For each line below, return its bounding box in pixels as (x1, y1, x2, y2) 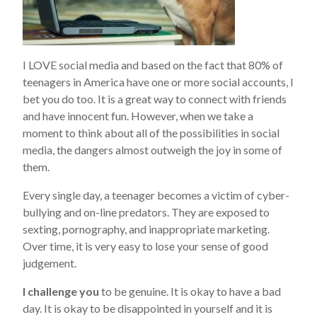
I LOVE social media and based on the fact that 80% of (23, 58, 283, 71)
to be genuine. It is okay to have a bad (99, 284, 281, 298)
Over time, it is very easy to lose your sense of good (23, 239, 268, 253)
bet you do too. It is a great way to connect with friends (23, 92, 287, 105)
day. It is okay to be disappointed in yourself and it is (23, 301, 272, 315)
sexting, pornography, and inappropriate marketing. (23, 222, 270, 236)
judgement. (23, 256, 76, 270)
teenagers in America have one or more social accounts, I (23, 75, 294, 88)
